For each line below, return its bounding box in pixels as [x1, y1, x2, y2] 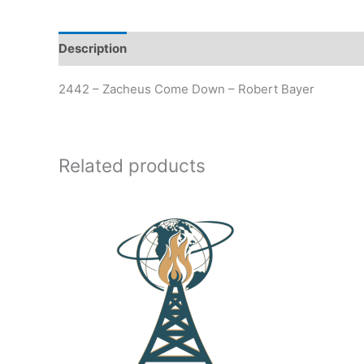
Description [58, 41, 127, 57]
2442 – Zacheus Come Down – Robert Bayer [58, 80, 314, 97]
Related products [58, 154, 206, 176]
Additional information [142, 41, 275, 57]
